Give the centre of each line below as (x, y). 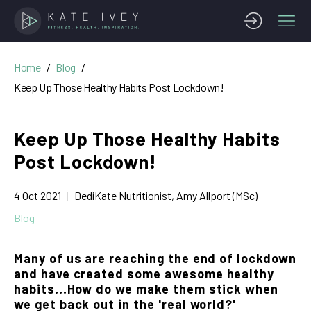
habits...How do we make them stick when (146, 289)
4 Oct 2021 (37, 195)
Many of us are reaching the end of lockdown (155, 258)
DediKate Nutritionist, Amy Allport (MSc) (166, 195)
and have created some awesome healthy (144, 274)
